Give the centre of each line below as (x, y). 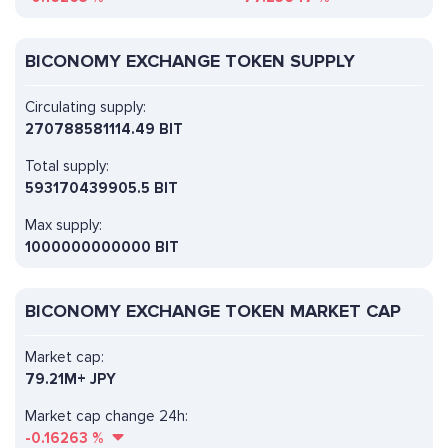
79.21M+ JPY (70, 379)
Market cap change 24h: (106, 416)
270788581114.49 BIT (104, 129)
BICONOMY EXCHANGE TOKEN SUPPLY (190, 61)
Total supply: (67, 166)
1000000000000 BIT (102, 247)
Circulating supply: (85, 107)
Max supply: (63, 225)
